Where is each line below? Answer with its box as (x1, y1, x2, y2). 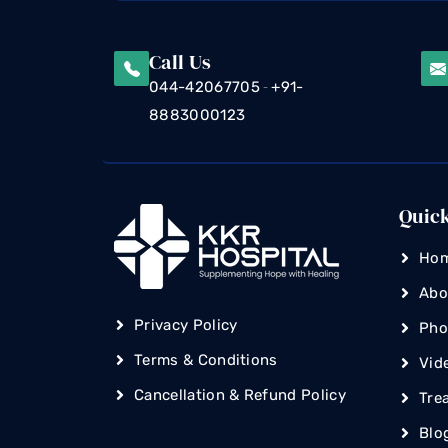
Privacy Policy (134, 316, 238, 335)
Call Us (149, 48, 212, 77)
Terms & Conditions (134, 351, 278, 370)
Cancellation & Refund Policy (134, 386, 346, 405)
